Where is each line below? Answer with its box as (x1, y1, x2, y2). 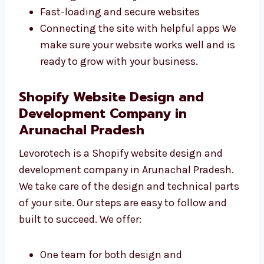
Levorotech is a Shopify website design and (19, 218, 223, 232)
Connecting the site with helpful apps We (40, 93, 236, 107)
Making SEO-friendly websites (40, 60, 182, 74)
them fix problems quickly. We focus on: (19, 8, 209, 22)
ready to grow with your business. (40, 126, 198, 140)
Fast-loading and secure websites (40, 77, 200, 90)
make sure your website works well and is (40, 110, 235, 123)
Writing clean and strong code (40, 44, 183, 57)
